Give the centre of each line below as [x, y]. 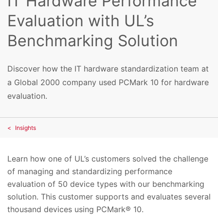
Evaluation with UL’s [81, 21]
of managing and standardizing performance [90, 171]
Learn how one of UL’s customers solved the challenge [108, 158]
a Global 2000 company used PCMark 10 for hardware [108, 82]
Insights [26, 127]
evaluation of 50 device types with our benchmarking [106, 184]
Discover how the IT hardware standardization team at [108, 68]
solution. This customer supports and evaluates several [109, 196]
